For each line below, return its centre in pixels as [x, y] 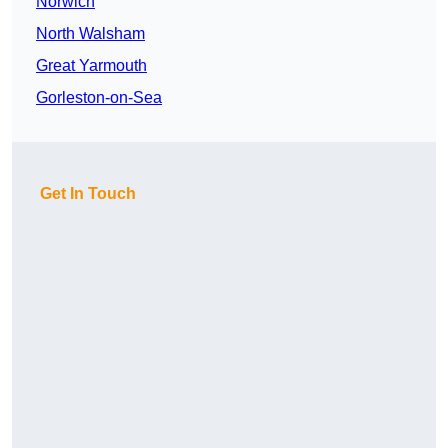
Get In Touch [88, 194]
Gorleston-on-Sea [99, 98]
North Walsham [90, 34]
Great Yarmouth [91, 66]
